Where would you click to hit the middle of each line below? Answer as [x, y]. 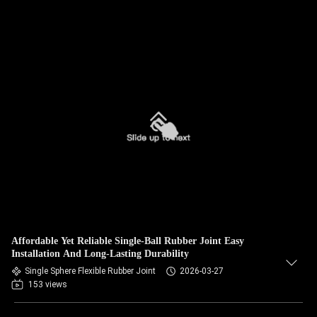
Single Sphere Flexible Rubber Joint [90, 271]
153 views [48, 284]
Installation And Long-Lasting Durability [100, 254]
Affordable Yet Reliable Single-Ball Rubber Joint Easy [128, 241]
